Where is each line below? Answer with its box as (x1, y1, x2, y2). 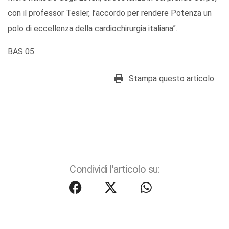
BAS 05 (8, 47, 34, 57)
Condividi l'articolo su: (70, 164, 159, 176)
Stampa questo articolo (129, 74, 214, 84)
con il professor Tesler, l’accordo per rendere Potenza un (8, 8, 212, 18)
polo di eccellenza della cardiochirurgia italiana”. (8, 24, 177, 34)
